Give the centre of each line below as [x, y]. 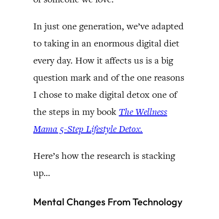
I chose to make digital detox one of [105, 94]
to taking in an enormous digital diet [106, 43]
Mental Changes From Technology [108, 201]
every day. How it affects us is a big [103, 60]
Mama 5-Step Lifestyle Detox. [88, 129]
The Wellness [143, 111]
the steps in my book [76, 111]
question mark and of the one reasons [109, 77]
